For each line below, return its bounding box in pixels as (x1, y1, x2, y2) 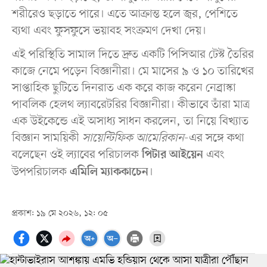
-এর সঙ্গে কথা (184, 130, 244, 146)
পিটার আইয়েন (141, 148, 203, 162)
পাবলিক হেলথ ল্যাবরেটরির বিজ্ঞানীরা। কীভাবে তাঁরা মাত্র (11, 97, 250, 113)
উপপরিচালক (11, 164, 70, 180)
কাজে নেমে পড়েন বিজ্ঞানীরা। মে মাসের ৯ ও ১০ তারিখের (11, 63, 254, 79)
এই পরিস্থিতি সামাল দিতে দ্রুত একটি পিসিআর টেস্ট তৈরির (11, 46, 254, 63)
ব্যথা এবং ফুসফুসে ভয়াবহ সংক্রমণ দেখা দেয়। (11, 23, 206, 39)
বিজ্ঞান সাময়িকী (11, 130, 82, 146)
